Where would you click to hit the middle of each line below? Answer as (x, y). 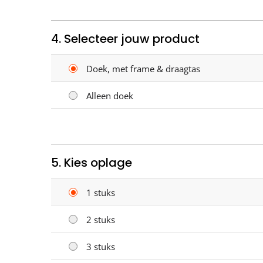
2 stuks (101, 219)
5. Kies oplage (92, 162)
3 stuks (101, 246)
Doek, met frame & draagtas (143, 68)
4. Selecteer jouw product (125, 38)
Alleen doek (110, 95)
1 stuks (101, 192)
